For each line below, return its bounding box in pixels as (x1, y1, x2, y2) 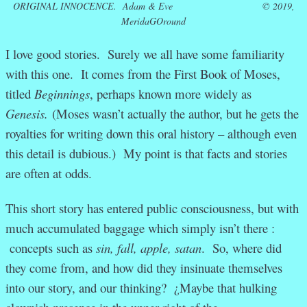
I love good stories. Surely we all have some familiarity (5, 45, 284, 63)
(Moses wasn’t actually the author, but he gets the (52, 105, 299, 123)
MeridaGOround (121, 14, 186, 28)
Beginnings (34, 85, 90, 103)
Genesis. (5, 105, 52, 123)
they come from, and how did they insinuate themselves (5, 259, 282, 277)
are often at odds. (5, 164, 99, 182)
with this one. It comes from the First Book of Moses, (5, 65, 280, 83)
